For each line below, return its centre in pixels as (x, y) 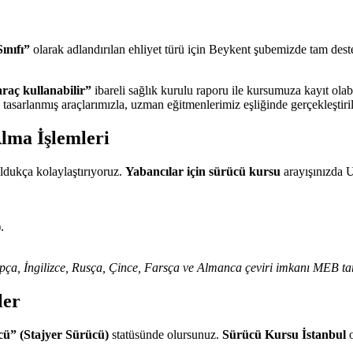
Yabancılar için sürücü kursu (203, 171)
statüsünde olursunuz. (165, 334)
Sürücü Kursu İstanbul (284, 334)
